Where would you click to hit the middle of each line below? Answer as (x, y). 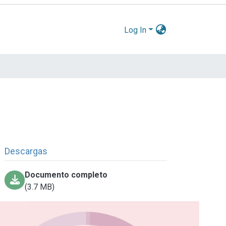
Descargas (26, 151)
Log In (135, 30)
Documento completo (66, 175)
